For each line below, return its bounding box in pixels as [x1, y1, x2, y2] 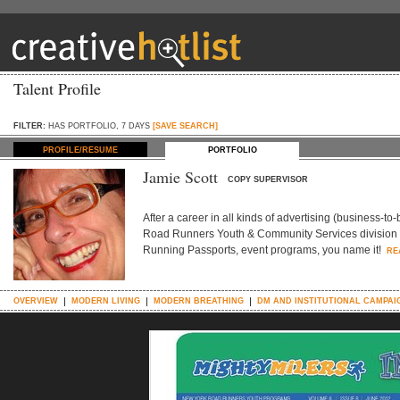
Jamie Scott [143, 166, 228, 187]
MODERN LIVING [71, 296, 140, 305]
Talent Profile [13, 78, 101, 99]
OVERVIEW [13, 296, 58, 305]
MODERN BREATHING [154, 296, 244, 305]
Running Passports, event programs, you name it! [143, 244, 384, 256]
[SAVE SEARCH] [153, 121, 218, 130]
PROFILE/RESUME [43, 146, 118, 154]
